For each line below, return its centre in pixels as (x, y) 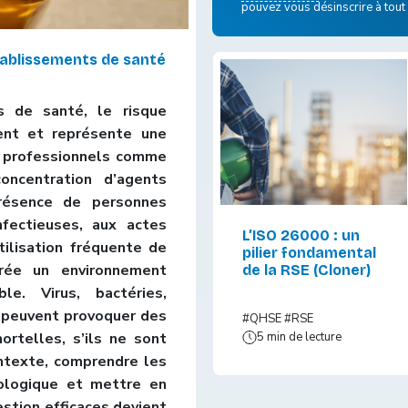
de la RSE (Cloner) (307, 270)
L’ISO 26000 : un (301, 236)
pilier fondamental (310, 253)
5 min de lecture (300, 337)
